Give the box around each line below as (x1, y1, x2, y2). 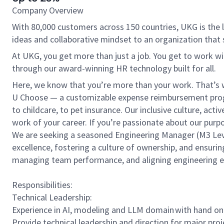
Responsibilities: (12, 179, 73, 190)
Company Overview (12, 4, 83, 16)
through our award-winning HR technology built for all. (12, 62, 216, 74)
